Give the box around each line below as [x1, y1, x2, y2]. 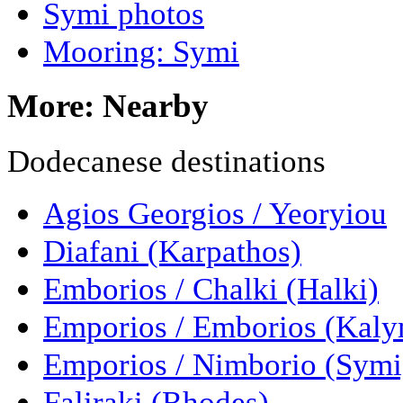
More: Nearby [7, 87, 209, 125]
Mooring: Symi [43, 32, 239, 69]
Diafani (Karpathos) [43, 233, 301, 270]
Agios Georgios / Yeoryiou [43, 195, 387, 232]
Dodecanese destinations [7, 143, 326, 180]
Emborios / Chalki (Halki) [43, 271, 379, 308]
